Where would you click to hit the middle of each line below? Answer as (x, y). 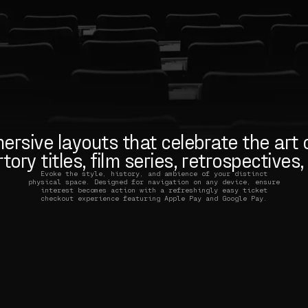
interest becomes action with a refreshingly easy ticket (154, 189)
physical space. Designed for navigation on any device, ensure (154, 181)
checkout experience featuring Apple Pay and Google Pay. (154, 198)
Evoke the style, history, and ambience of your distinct (154, 173)
